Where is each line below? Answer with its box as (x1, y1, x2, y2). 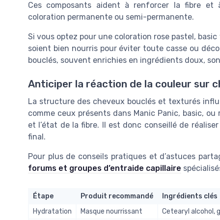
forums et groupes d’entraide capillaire (28, 164, 181, 173)
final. (28, 132, 46, 141)
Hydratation (33, 207, 72, 216)
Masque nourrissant (81, 207, 142, 216)
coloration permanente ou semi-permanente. (28, 12, 194, 22)
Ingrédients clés (162, 192, 218, 200)
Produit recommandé (81, 192, 153, 200)
